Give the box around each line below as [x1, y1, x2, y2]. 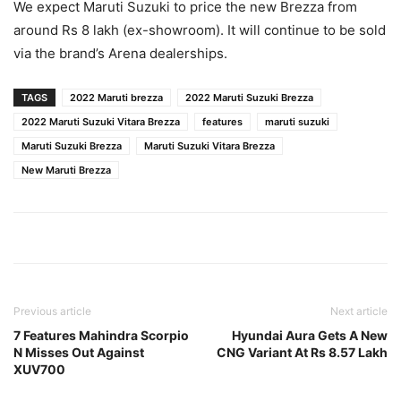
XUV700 [13, 361, 65, 377]
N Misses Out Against [13, 344, 144, 360]
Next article [330, 303, 388, 318]
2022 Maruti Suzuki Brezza [185, 90, 313, 104]
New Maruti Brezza [21, 163, 111, 176]
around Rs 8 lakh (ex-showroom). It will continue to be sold [13, 21, 386, 38]
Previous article [13, 303, 91, 318]
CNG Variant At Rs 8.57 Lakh [217, 344, 388, 360]
